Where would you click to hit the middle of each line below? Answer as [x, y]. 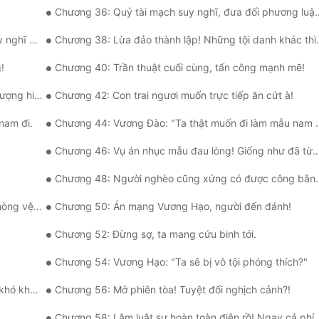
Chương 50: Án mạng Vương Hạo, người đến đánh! [173, 206]
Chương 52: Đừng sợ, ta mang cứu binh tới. [156, 234]
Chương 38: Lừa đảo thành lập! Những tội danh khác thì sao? [185, 40]
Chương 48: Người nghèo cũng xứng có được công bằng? [185, 179]
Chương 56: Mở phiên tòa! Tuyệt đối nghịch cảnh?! [173, 290]
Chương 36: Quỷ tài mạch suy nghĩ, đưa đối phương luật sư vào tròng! [185, 12]
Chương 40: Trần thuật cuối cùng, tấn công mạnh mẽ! [180, 68]
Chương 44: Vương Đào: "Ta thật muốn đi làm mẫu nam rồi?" [185, 123]
